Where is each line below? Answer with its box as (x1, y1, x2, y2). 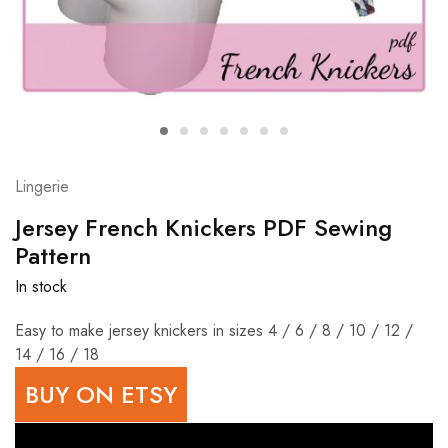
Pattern (15, 238, 91, 273)
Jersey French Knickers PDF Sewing (15, 210, 392, 245)
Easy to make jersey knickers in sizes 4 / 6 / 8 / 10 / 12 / (15, 319, 413, 342)
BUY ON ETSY (25, 377, 177, 412)
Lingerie (15, 175, 69, 198)
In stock (15, 275, 67, 298)
